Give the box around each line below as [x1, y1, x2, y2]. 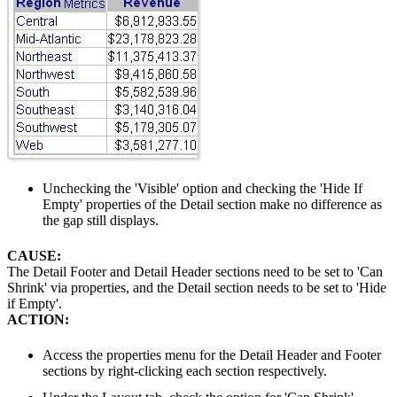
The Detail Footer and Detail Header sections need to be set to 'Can [7, 263, 383, 279]
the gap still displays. [43, 212, 159, 228]
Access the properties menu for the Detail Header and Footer [43, 346, 381, 362]
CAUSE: [7, 247, 61, 263]
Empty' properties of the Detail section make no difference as [43, 196, 382, 212]
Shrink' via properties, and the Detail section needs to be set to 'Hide [7, 279, 386, 295]
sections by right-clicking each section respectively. [43, 362, 327, 378]
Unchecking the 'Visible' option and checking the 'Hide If [43, 180, 362, 196]
